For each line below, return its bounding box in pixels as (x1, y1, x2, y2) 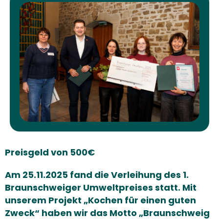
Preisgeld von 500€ (5, 146, 95, 159)
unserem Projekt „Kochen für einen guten (5, 194, 196, 207)
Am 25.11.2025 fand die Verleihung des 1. (5, 169, 189, 181)
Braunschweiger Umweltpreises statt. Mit (5, 181, 197, 194)
